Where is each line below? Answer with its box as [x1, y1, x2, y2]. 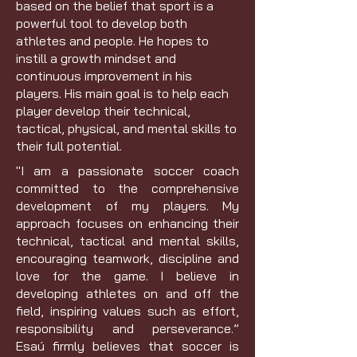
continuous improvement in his [16, 68, 192, 84]
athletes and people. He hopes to [16, 33, 209, 49]
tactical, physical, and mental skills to [16, 120, 237, 136]
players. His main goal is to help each [16, 85, 229, 101]
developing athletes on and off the [16, 285, 239, 301]
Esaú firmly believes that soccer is [16, 338, 239, 354]
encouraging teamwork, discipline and [16, 250, 239, 266]
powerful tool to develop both [16, 15, 187, 31]
